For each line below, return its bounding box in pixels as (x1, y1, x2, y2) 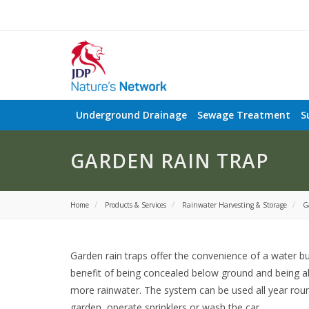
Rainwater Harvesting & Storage (182, 200, 287, 210)
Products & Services (105, 200, 166, 210)
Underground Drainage (75, 108, 187, 121)
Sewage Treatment (197, 108, 290, 121)
